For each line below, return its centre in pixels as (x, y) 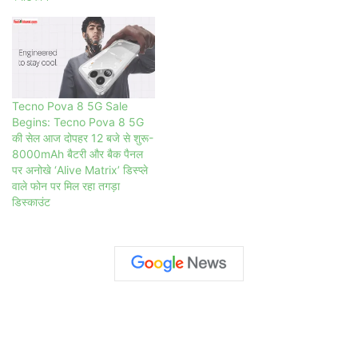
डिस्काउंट (31, 201)
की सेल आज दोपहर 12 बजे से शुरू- (83, 137)
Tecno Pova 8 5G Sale (70, 105)
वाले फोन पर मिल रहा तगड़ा (66, 185)
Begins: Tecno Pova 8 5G (78, 121)
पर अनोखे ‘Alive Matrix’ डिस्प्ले (80, 169)
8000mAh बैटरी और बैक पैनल (78, 153)
